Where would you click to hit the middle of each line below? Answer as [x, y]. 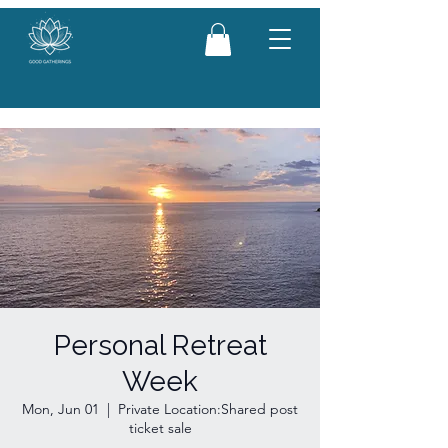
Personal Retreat [160, 346]
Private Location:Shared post [208, 409]
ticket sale [160, 428]
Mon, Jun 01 [60, 409]
